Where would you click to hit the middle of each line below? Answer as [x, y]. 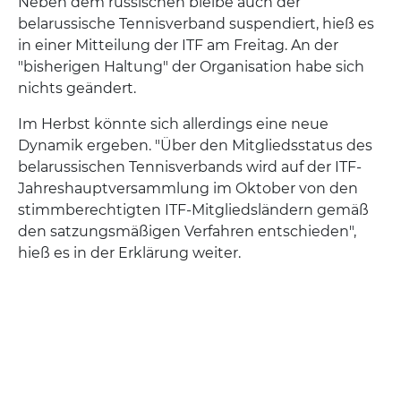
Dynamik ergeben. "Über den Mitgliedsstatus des [195, 146]
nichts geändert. [77, 89]
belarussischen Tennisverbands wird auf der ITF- [190, 167]
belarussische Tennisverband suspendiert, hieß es [196, 24]
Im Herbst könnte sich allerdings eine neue [173, 124]
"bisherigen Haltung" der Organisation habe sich [191, 67]
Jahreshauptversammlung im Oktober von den [188, 189]
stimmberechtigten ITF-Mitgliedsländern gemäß [193, 210]
